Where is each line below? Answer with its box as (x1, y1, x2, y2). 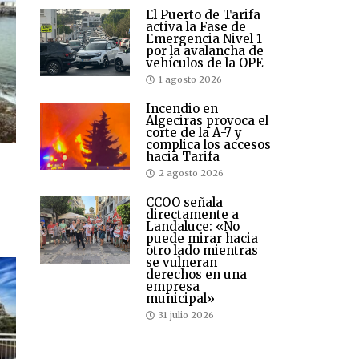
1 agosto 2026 (159, 74, 222, 86)
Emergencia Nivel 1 (146, 31, 262, 47)
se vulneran (146, 255, 217, 271)
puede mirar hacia (146, 231, 258, 247)
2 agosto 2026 (159, 167, 224, 179)
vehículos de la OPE (146, 55, 264, 71)
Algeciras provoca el (146, 113, 268, 129)
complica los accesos (146, 137, 271, 153)
